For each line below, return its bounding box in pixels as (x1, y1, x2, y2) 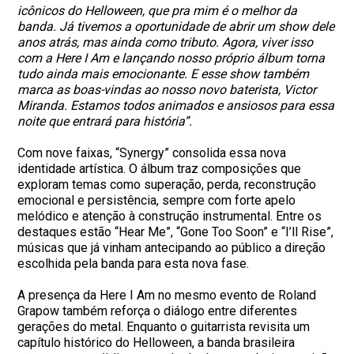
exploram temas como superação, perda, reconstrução (17, 177, 317, 192)
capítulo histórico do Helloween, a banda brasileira (17, 335, 296, 350)
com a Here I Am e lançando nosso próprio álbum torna (17, 51, 326, 66)
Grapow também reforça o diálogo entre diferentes (17, 303, 298, 318)
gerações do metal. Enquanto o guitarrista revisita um (17, 319, 311, 334)
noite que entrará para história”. (17, 114, 193, 129)
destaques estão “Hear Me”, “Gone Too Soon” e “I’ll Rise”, (17, 224, 334, 239)
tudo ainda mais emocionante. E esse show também (17, 66, 310, 81)
